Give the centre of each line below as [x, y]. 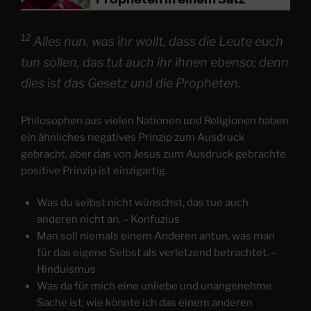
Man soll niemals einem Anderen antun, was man [155, 236]
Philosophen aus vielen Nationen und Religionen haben [155, 120]
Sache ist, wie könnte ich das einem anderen [144, 303]
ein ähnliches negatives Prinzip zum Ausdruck [133, 137]
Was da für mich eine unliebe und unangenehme [154, 286]
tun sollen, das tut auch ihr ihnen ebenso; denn [155, 62]
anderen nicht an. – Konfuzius [108, 220]
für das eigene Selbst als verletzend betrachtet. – [156, 253]
